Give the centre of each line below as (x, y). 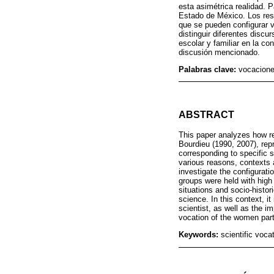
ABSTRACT (206, 115)
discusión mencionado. (219, 52)
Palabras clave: (209, 69)
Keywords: (200, 235)
